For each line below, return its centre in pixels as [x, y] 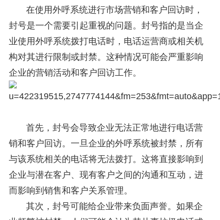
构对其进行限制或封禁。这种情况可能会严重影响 [106, 57]
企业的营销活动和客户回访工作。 [75, 73]
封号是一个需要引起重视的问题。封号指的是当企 [106, 26]
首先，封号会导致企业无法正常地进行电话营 [114, 128]
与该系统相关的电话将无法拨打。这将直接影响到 [106, 159]
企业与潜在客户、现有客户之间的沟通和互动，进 [106, 175]
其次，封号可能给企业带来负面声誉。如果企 [114, 206]
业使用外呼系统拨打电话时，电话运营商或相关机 [106, 41]
